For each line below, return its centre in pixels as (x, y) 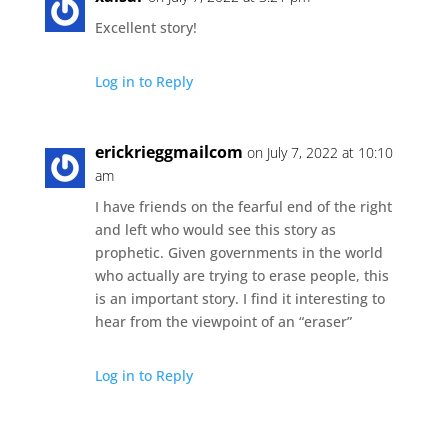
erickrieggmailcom (168, 151)
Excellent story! (145, 27)
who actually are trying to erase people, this (241, 275)
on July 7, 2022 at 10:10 (319, 152)
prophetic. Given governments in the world (238, 252)
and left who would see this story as (215, 229)
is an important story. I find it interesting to (239, 298)
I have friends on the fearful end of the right (243, 206)
